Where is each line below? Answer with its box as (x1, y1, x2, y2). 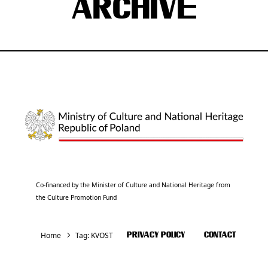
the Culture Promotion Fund (36, 193, 117, 202)
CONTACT (204, 231, 236, 239)
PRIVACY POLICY (127, 231, 185, 239)
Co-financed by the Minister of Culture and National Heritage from (36, 180, 231, 189)
